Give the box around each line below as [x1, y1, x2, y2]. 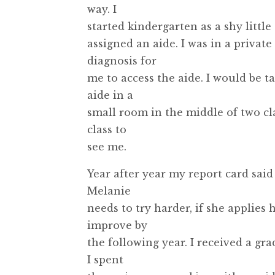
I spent [87, 253, 123, 266]
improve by [87, 219, 147, 231]
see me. [87, 140, 126, 153]
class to [87, 123, 126, 136]
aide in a [87, 88, 133, 101]
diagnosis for [87, 54, 157, 67]
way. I [87, 2, 117, 15]
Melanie [87, 184, 131, 197]
